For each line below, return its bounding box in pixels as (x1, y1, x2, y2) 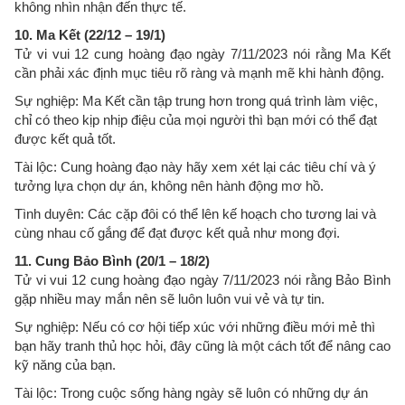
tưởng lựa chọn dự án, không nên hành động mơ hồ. (14, 177, 327, 193)
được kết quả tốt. (14, 130, 119, 146)
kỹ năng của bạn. (14, 356, 119, 372)
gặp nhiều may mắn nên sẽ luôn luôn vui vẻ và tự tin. (14, 290, 332, 306)
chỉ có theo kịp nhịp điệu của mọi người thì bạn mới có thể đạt (14, 111, 377, 127)
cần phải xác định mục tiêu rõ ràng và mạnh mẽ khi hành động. (14, 64, 384, 80)
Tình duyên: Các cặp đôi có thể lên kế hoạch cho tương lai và (14, 205, 376, 221)
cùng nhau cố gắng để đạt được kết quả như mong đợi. (14, 224, 340, 240)
